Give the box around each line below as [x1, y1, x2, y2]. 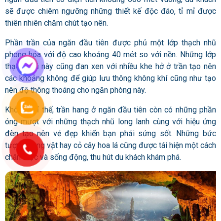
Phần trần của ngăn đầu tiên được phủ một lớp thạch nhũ [5, 37, 216, 47]
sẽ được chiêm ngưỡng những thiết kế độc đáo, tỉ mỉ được [5, 6, 216, 16]
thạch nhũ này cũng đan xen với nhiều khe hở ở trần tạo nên [5, 61, 216, 71]
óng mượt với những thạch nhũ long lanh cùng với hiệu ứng [5, 116, 216, 126]
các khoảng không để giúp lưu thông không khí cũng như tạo [5, 73, 216, 83]
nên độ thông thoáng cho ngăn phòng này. [5, 85, 146, 95]
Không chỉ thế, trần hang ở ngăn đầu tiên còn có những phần [5, 105, 216, 114]
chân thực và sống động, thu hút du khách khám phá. [5, 152, 183, 162]
